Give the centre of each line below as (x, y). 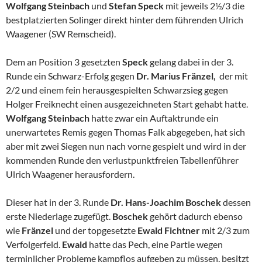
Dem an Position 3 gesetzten (64, 62)
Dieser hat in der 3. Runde (58, 202)
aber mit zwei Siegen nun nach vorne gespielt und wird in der (126, 146)
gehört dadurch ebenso (195, 216)
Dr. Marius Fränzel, (177, 76)
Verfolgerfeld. (34, 244)
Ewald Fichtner (169, 230)
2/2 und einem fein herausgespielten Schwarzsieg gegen (117, 90)
